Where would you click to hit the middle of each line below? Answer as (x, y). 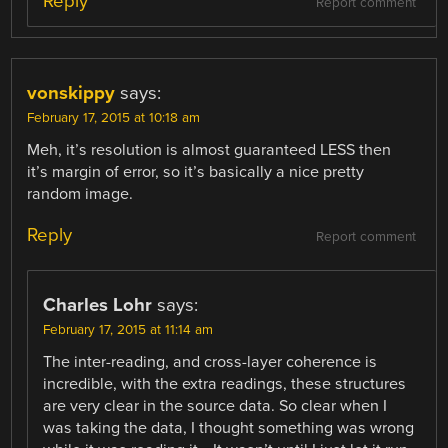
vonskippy (71, 93)
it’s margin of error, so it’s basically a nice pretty (196, 172)
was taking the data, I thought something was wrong (229, 428)
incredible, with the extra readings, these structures (225, 384)
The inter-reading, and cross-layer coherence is (210, 362)
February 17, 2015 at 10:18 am (114, 118)
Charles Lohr (98, 305)
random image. (80, 194)
